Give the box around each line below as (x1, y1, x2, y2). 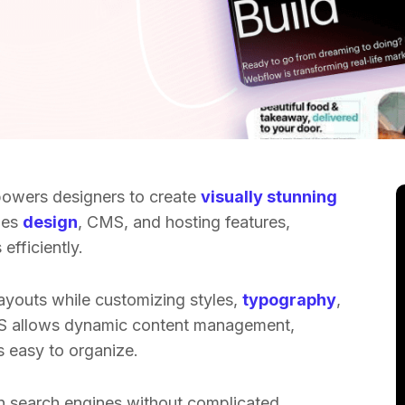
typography (242, 290, 336, 309)
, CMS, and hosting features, (78, 212, 290, 231)
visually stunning (201, 187, 337, 206)
